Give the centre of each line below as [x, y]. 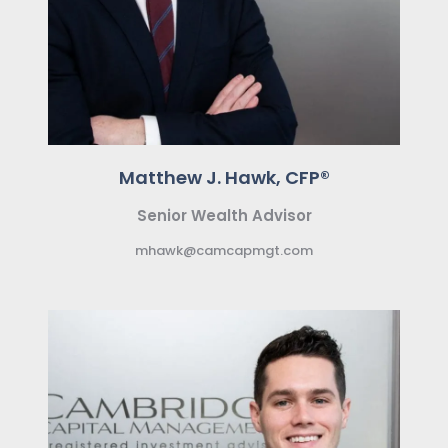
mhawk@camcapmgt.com [224, 250]
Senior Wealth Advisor [224, 215]
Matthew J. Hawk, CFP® [224, 177]
